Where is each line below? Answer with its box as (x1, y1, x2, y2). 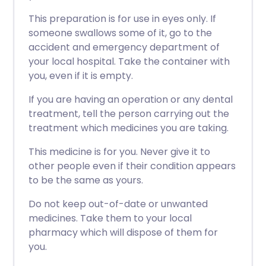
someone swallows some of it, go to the (28, 26, 212, 40)
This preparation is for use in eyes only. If (28, 12, 216, 26)
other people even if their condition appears (28, 159, 236, 173)
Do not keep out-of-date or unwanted (28, 197, 208, 211)
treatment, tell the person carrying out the (28, 107, 229, 121)
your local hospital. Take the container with (28, 55, 230, 68)
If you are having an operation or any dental (28, 93, 233, 106)
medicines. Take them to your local (28, 211, 192, 225)
